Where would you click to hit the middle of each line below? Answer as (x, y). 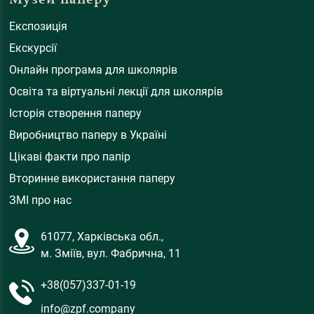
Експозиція (39, 27)
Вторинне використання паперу (93, 179)
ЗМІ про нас (41, 200)
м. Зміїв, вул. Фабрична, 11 (110, 254)
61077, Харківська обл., (102, 237)
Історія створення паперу (76, 114)
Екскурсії (33, 48)
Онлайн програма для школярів (94, 70)
